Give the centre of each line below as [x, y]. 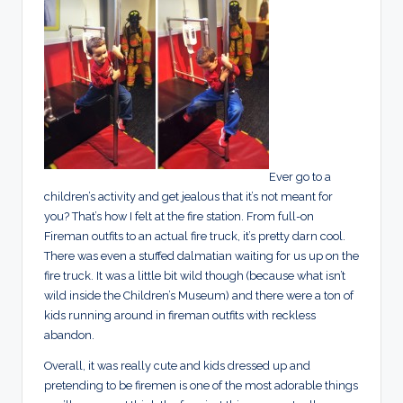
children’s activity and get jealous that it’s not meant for [188, 197]
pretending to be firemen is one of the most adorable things [201, 386]
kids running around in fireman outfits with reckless [180, 316]
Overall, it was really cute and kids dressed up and [177, 366]
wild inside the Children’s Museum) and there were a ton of [199, 296]
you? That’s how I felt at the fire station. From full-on [179, 217]
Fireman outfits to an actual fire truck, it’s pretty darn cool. [195, 237]
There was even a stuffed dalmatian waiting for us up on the [201, 256]
